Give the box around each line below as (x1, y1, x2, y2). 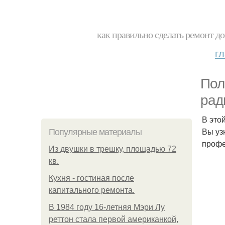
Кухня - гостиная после (49, 174, 134, 182)
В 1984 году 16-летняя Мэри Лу (49, 203, 165, 211)
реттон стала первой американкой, (49, 215, 178, 223)
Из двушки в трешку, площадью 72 (49, 145, 176, 153)
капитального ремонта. (49, 186, 135, 194)
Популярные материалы (49, 127, 142, 137)
